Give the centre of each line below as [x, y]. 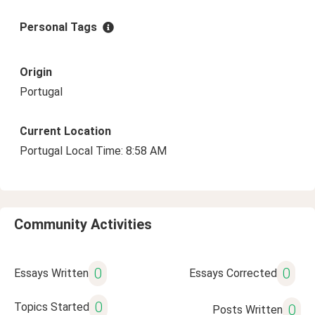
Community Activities [83, 224]
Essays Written [51, 273]
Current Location [65, 131]
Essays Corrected [233, 273]
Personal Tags [58, 27]
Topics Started [52, 307]
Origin [36, 72]
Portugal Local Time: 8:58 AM [93, 151]
